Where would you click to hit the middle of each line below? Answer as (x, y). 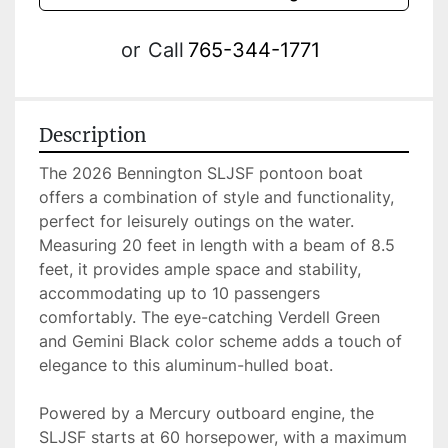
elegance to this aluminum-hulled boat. (186, 365)
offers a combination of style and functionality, (216, 197)
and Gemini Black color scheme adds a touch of (220, 341)
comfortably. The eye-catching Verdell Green (209, 317)
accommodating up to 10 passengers (179, 293)
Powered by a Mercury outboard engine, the (206, 413)
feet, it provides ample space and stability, (200, 269)
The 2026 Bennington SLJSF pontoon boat (201, 173)
